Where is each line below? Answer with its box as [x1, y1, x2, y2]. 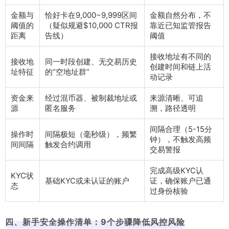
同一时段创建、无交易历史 [45, 57, 137, 67]
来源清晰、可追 [150, 93, 203, 103]
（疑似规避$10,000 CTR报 [45, 20, 138, 31]
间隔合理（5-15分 [150, 124, 212, 134]
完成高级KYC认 [150, 166, 203, 176]
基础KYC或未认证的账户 [45, 176, 129, 186]
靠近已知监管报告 [150, 20, 211, 31]
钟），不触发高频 [150, 134, 211, 145]
